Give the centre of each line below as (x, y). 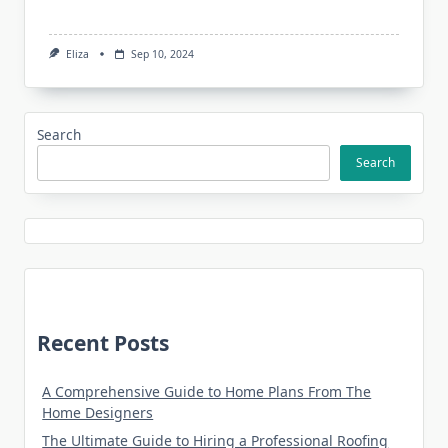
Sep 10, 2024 (162, 54)
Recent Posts (103, 342)
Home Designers (98, 412)
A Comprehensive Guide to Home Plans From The (207, 391)
